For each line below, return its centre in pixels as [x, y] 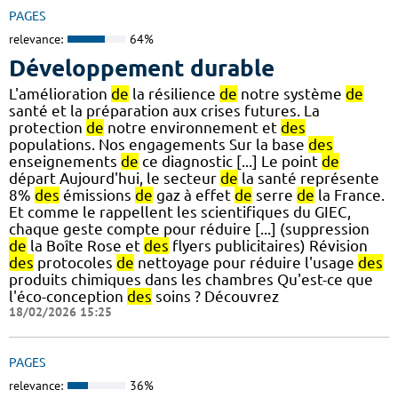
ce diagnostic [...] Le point [230, 162]
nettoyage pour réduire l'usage [246, 263]
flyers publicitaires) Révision [268, 246]
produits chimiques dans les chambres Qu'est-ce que [191, 280]
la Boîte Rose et [85, 246]
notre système [291, 94]
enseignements [65, 162]
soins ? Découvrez [215, 297]
